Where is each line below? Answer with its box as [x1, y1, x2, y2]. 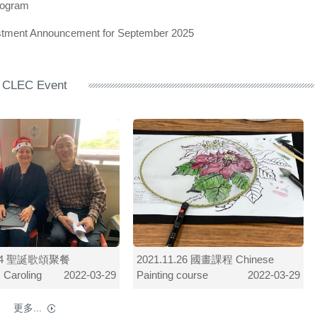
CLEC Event [1, 79, 67, 93]
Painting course [136, 269, 208, 282]
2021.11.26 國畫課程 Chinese [136, 253, 274, 266]
